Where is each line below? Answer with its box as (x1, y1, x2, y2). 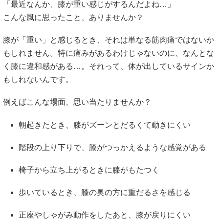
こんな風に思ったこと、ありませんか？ (3, 13, 144, 22)
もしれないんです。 (3, 75, 73, 84)
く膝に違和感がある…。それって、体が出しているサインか (3, 62, 214, 71)
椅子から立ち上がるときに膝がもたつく (19, 165, 159, 174)
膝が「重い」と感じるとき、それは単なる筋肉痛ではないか (3, 36, 214, 44)
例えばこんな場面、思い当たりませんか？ (3, 98, 152, 107)
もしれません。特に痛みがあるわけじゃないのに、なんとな (3, 49, 214, 58)
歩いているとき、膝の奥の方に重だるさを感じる (19, 188, 191, 197)
